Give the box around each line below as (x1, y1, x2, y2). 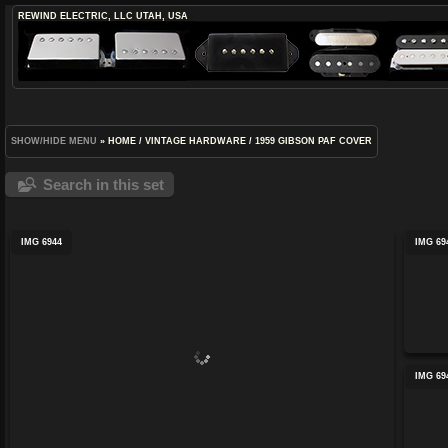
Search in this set (43, 176, 164, 193)
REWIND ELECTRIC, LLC (17, 11, 133, 21)
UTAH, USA (135, 11, 188, 21)
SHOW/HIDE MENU (11, 136, 97, 146)
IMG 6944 (21, 237, 62, 247)
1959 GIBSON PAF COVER (255, 136, 372, 146)
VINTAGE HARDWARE (145, 136, 246, 146)
